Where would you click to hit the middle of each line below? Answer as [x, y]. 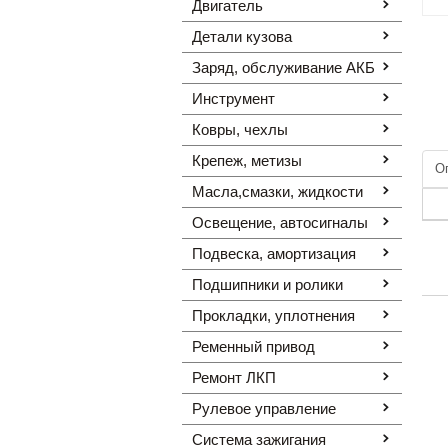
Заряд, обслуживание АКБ [283, 67]
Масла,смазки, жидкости [277, 191]
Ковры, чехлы [240, 129]
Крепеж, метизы [247, 160]
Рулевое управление [264, 408]
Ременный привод [253, 346]
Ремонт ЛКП [234, 377]
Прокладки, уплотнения [273, 315]
